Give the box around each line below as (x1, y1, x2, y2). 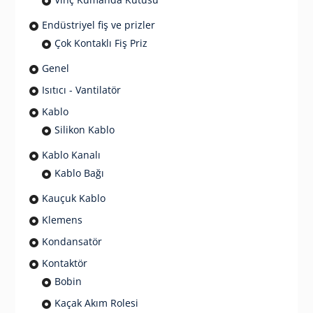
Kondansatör (41, 235, 102, 249)
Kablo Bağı (54, 166, 104, 180)
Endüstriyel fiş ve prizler (41, 18, 155, 32)
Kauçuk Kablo (41, 191, 105, 205)
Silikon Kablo (54, 123, 115, 137)
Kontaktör (41, 256, 87, 270)
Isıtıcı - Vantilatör (41, 83, 121, 97)
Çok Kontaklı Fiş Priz (54, 36, 147, 50)
